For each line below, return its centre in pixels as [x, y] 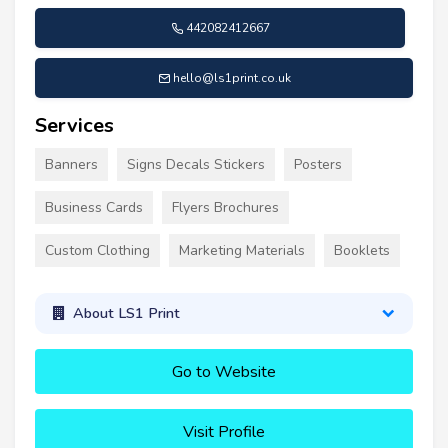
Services [74, 126]
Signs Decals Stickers [196, 165]
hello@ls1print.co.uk [231, 78]
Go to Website [224, 371]
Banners [71, 165]
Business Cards [94, 208]
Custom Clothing [97, 251]
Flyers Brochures [225, 208]
